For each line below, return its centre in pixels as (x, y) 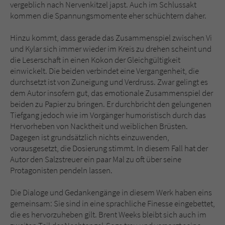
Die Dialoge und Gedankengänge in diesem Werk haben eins (111, 192)
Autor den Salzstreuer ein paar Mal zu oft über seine (96, 159)
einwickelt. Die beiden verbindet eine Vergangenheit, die (104, 71)
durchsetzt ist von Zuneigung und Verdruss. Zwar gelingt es (109, 82)
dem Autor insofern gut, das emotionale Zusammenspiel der (111, 93)
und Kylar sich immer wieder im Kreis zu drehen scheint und (111, 48)
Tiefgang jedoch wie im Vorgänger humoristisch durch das (108, 115)
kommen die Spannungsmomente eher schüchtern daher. (108, 15)
